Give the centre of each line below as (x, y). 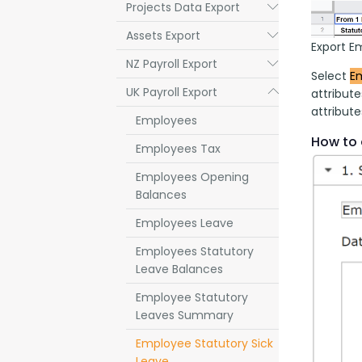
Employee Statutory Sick (204, 343)
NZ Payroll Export (172, 64)
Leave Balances (179, 269)
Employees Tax (178, 149)
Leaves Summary (185, 315)
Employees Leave (185, 223)
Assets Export (163, 36)
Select (330, 76)
